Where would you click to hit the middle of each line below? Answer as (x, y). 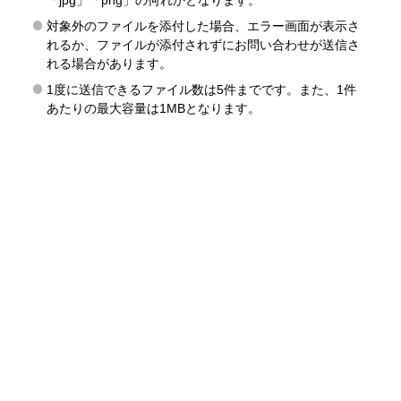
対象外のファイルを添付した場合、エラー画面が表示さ (203, 26)
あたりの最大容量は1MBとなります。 (153, 108)
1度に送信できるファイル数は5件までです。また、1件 (201, 90)
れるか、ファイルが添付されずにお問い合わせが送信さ (203, 45)
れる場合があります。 (109, 64)
